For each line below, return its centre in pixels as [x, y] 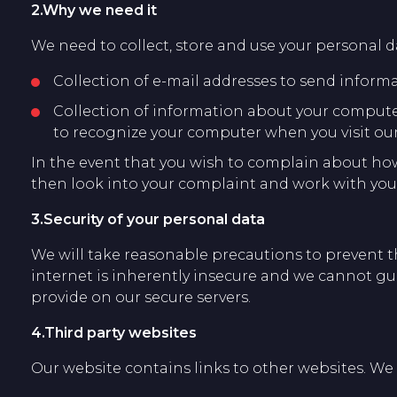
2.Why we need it [94, 10]
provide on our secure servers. [141, 297]
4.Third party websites [114, 333]
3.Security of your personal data [148, 219]
